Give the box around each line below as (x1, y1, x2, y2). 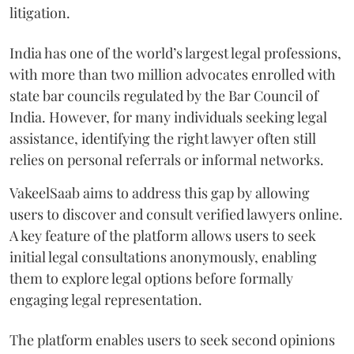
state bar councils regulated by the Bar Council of (9, 85, 318, 105)
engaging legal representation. (9, 289, 202, 309)
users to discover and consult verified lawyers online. (9, 204, 343, 224)
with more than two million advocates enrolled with (9, 64, 336, 84)
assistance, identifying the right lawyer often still (9, 128, 316, 148)
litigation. (9, 2, 70, 22)
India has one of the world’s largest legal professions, (9, 43, 341, 62)
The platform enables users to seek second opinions (9, 330, 335, 349)
